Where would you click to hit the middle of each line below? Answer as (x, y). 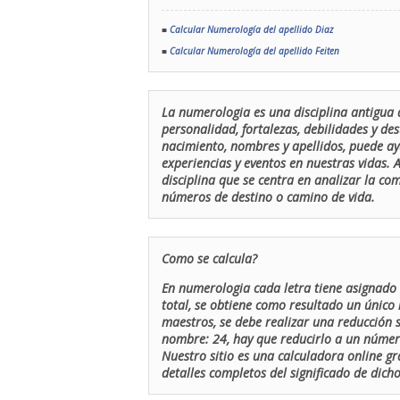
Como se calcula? (209, 258)
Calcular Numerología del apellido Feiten (254, 51)
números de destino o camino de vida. (268, 197)
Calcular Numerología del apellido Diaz (251, 29)
